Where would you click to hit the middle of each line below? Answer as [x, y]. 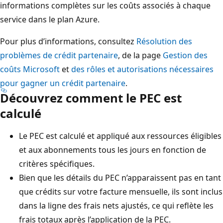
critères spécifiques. [57, 164]
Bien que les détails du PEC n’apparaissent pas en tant [120, 177]
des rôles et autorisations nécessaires [142, 69]
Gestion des [185, 55]
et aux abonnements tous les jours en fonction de [112, 150]
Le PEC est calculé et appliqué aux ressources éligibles [120, 136]
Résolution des [164, 41]
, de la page [140, 55]
